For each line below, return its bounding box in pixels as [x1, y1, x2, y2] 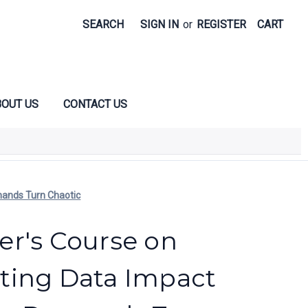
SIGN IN [140, 18, 179, 31]
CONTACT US [63, 98, 127, 111]
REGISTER [197, 18, 246, 31]
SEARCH [82, 18, 124, 31]
